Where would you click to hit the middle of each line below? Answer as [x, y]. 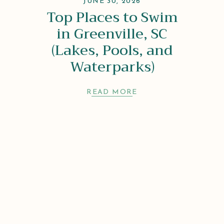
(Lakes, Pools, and [112, 50]
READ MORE [112, 92]
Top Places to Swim [112, 17]
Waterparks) [112, 66]
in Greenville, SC [112, 33]
